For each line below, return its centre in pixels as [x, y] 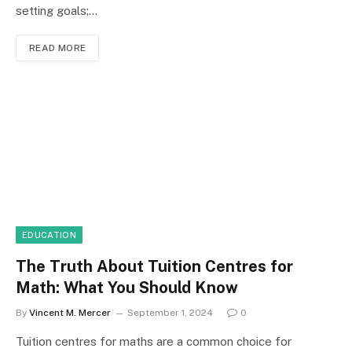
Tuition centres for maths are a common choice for [154, 341]
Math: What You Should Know [127, 287]
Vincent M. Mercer [70, 312]
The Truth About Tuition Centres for [154, 266]
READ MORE [58, 48]
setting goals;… [57, 11]
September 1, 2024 [170, 312]
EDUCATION [49, 235]
